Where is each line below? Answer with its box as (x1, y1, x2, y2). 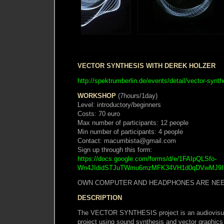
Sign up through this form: (77, 145, 152, 153)
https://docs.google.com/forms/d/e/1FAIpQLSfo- (77, 154, 216, 162)
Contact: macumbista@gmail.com (77, 136, 176, 144)
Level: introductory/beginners (77, 100, 161, 108)
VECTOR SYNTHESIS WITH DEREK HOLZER (77, 61, 215, 69)
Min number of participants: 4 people (77, 127, 183, 135)
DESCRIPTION (77, 193, 122, 201)
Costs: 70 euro (77, 109, 120, 117)
